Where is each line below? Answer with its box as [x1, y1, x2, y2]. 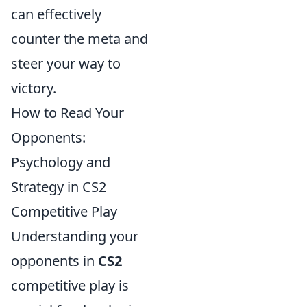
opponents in [11, 251, 98, 270]
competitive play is [11, 275, 129, 295]
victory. [11, 78, 56, 97]
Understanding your [11, 226, 138, 245]
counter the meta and [11, 29, 148, 48]
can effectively [11, 4, 101, 23]
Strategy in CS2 [11, 177, 106, 196]
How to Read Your [11, 103, 124, 122]
